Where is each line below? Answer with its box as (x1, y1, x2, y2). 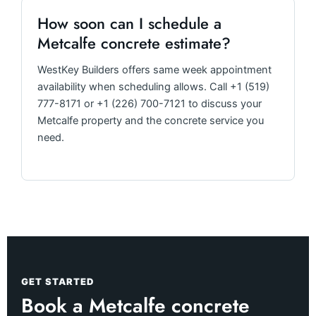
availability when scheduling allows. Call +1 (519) (37, 80, 269, 94)
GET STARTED (21, 276, 95, 288)
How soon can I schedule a (37, 12, 221, 35)
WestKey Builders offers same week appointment (37, 63, 272, 77)
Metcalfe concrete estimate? (37, 32, 231, 55)
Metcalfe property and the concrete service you (37, 114, 264, 128)
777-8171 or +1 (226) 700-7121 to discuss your (37, 97, 262, 111)
